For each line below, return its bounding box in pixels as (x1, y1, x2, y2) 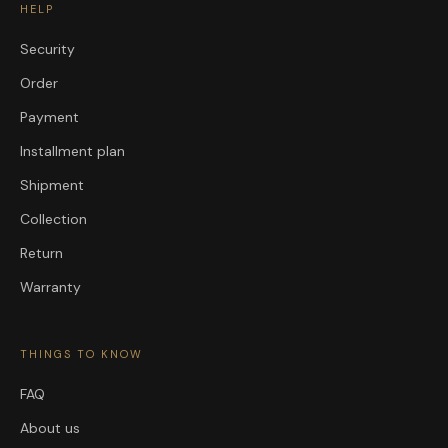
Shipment (20, 176, 84, 195)
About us (20, 419, 80, 438)
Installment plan (20, 142, 125, 161)
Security (20, 40, 75, 59)
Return (20, 244, 63, 263)
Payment (20, 108, 79, 127)
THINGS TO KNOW (20, 347, 143, 362)
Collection (20, 210, 87, 229)
